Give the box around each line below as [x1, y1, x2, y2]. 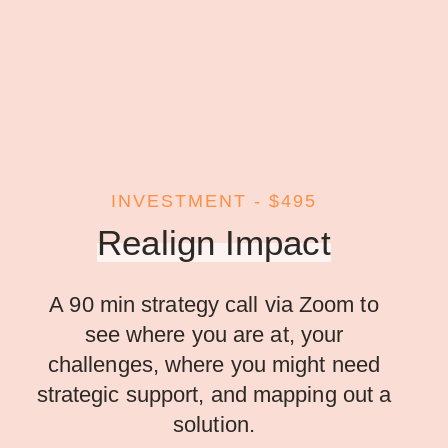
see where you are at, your [84, 322, 344, 348]
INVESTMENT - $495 [111, 191, 317, 212]
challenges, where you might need [47, 352, 381, 378]
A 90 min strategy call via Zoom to [49, 292, 379, 318]
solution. [173, 412, 255, 438]
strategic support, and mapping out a [36, 382, 392, 408]
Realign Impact [97, 223, 331, 263]
